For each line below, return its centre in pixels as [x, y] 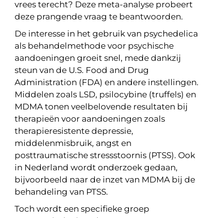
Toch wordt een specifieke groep [82, 209]
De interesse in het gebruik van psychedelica [106, 34]
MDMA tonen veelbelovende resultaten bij [101, 107]
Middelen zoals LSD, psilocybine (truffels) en [105, 94]
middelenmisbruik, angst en [73, 143]
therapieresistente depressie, [74, 131]
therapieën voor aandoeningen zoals [90, 119]
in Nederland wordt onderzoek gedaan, [96, 167]
